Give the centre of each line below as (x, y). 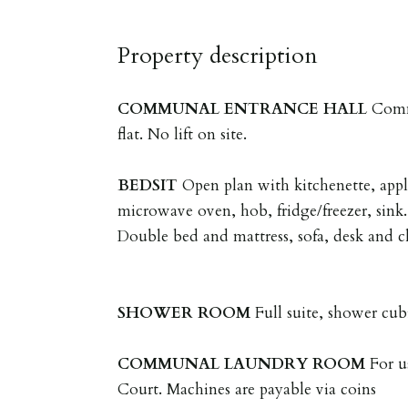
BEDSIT (148, 185)
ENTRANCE (272, 108)
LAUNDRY (266, 363)
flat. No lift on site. (183, 134)
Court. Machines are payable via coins (247, 389)
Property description (218, 55)
